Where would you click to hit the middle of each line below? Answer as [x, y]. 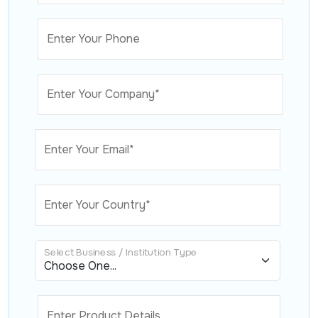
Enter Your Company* [103, 94]
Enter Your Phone [93, 38]
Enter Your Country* [97, 204]
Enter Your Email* [89, 149]
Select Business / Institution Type [121, 252]
